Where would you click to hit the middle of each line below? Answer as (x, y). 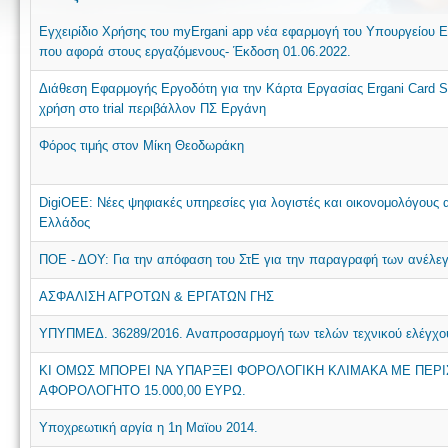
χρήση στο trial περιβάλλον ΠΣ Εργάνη (152, 108)
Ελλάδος (64, 222)
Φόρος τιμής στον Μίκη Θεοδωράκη (141, 145)
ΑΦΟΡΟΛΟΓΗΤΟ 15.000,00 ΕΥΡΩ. (142, 390)
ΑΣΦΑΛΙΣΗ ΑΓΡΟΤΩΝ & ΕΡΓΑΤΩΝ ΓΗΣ (156, 296)
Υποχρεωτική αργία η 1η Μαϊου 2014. (148, 427)
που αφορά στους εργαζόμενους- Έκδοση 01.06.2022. (195, 51)
